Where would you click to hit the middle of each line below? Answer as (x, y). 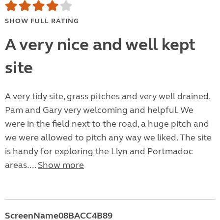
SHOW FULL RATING (42, 21)
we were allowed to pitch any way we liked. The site (108, 138)
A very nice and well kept (100, 45)
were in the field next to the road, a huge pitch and (107, 124)
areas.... (21, 165)
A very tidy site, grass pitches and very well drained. (108, 96)
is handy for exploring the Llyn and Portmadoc (99, 151)
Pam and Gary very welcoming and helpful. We (99, 110)
